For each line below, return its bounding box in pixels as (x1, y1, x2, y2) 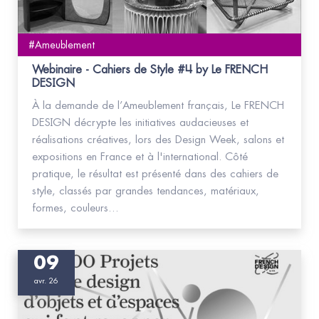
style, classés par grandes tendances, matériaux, (32, 185, 259, 197)
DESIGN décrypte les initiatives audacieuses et (32, 117, 249, 128)
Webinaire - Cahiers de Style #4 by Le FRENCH (32, 63, 268, 75)
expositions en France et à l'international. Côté (32, 151, 248, 162)
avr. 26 (34, 276, 58, 285)
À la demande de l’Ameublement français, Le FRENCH (32, 100, 284, 111)
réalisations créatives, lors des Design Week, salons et (32, 134, 284, 145)
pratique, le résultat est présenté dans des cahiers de (32, 168, 278, 179)
